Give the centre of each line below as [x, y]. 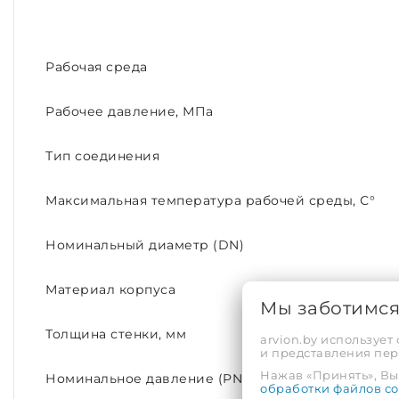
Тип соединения [102, 156]
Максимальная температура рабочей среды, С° [210, 201]
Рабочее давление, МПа [130, 112]
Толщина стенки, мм [116, 334]
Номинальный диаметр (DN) [145, 245]
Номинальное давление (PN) [147, 379]
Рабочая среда [97, 67]
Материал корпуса [110, 290]
